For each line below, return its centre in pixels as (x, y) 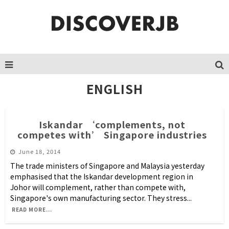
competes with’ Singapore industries (112, 134)
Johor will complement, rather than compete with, (98, 187)
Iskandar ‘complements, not (112, 124)
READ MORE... (32, 209)
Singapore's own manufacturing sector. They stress (99, 198)
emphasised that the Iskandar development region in (102, 176)
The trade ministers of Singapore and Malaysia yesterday (107, 166)
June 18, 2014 (40, 151)
